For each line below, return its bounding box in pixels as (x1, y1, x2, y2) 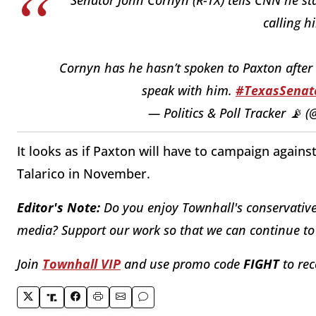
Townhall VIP (42, 255, 121, 273)
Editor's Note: (17, 199, 100, 217)
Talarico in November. (17, 165, 150, 183)
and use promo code (121, 255, 243, 273)
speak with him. (142, 81, 236, 99)
